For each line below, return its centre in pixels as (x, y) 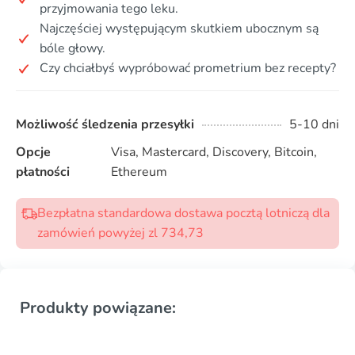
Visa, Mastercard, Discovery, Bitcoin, (214, 153)
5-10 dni (314, 125)
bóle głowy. (73, 49)
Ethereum (139, 172)
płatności (43, 172)
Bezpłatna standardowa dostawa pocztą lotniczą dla (183, 214)
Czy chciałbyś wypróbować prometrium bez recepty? (188, 69)
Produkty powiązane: (98, 308)
